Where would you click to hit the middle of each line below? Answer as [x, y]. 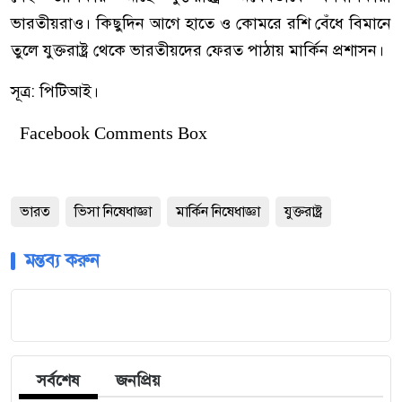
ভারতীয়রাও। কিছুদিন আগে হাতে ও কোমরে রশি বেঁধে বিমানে [201, 24]
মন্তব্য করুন [62, 261]
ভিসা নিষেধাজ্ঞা [113, 212]
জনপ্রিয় [138, 381]
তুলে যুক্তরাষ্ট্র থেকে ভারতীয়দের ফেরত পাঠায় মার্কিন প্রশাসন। [197, 51]
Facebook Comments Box [114, 133]
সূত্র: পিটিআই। [55, 92]
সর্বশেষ [58, 381]
